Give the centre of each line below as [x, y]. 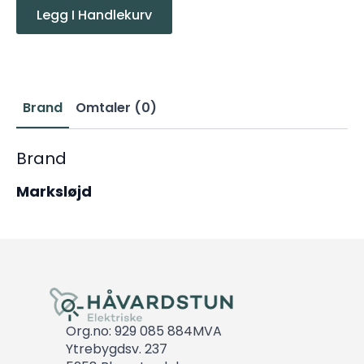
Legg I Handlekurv [94, 15]
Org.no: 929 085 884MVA [143, 331]
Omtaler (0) [116, 107]
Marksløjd [54, 191]
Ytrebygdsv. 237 [116, 349]
